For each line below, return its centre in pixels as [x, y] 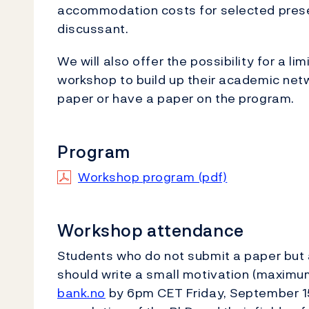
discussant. [94, 29]
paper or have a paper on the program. [176, 98]
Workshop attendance [151, 230]
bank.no [81, 293]
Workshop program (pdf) [153, 177]
